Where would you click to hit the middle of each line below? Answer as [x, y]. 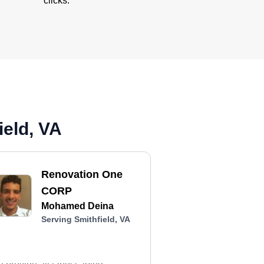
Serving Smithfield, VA [86, 219]
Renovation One [82, 174]
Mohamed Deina [78, 206]
